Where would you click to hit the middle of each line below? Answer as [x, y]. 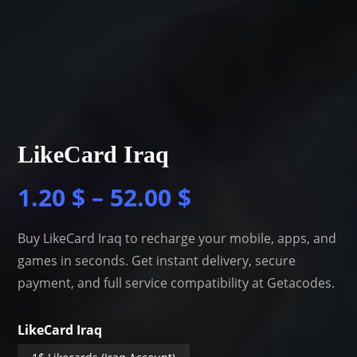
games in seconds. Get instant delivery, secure [157, 260]
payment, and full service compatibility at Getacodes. [177, 282]
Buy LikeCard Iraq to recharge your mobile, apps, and [177, 238]
